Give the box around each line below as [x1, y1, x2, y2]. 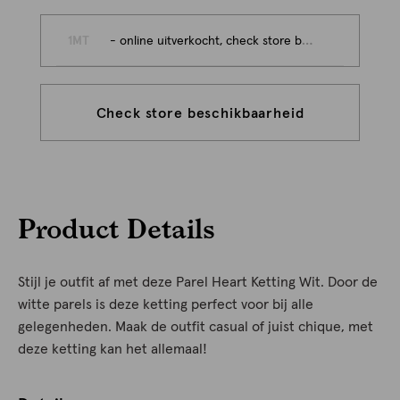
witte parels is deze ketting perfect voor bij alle [18, 297, 313, 312]
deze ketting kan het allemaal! [18, 342, 207, 356]
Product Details [18, 212, 215, 244]
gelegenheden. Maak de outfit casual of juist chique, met [18, 320, 373, 334]
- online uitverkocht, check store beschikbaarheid [110, 35, 302, 47]
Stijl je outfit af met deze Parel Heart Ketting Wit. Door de [18, 275, 378, 289]
